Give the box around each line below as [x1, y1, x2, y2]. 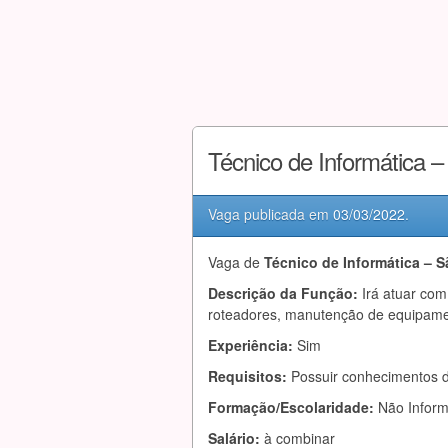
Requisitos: [208, 366, 291, 386]
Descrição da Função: [208, 283, 362, 303]
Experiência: [208, 335, 297, 355]
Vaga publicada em [208, 204, 333, 224]
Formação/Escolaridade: [208, 397, 378, 417]
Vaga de [208, 252, 264, 272]
